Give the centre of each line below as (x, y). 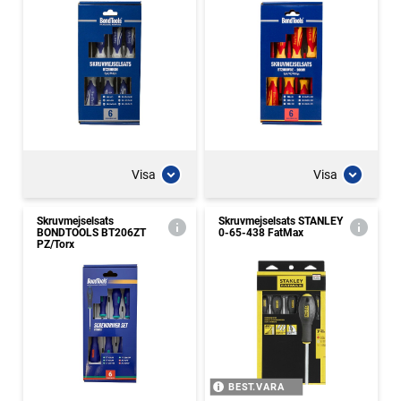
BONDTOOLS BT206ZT (91, 233)
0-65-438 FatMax (261, 233)
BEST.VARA (256, 387)
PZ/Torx (55, 244)
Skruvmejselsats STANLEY (281, 221)
